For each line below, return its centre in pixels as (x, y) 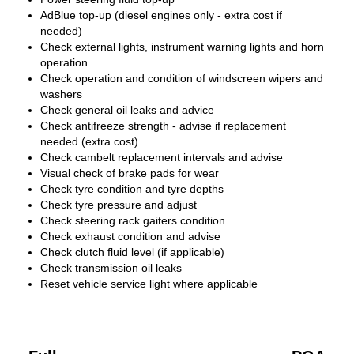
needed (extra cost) (89, 141)
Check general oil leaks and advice (127, 110)
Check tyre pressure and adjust (119, 205)
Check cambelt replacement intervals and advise (162, 157)
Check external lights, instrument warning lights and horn (182, 47)
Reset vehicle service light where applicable (149, 284)
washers (61, 94)
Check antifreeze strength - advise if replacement (163, 126)
